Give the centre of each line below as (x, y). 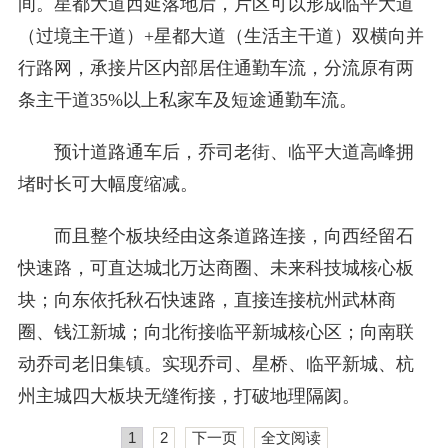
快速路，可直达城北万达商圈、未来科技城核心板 (215, 268)
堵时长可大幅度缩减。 (107, 184)
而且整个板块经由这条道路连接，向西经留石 (233, 236)
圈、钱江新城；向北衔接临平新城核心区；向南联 (215, 332)
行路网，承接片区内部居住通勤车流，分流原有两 (215, 68)
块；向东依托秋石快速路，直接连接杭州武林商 (206, 300)
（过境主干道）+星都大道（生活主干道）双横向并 (220, 36)
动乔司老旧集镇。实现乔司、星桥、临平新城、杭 (215, 364)
